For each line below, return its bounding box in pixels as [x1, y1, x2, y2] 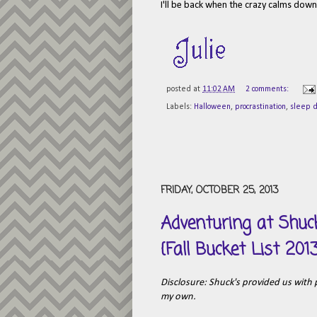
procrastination [235, 103, 286, 112]
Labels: [166, 103, 194, 112]
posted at [166, 85, 202, 94]
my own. [161, 292, 196, 303]
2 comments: [245, 85, 291, 94]
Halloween [194, 103, 231, 112]
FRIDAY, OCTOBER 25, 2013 [161, 183, 278, 199]
